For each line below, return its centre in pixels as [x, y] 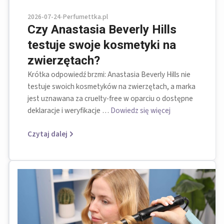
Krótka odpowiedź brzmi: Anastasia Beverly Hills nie [109, 75]
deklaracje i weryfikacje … [69, 111]
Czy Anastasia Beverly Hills [102, 30]
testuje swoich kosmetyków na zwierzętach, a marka [111, 87]
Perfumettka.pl [85, 17]
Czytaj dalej [47, 134]
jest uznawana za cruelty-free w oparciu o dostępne [110, 99]
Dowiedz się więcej [140, 111]
